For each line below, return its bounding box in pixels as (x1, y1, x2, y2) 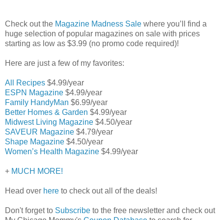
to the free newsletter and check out (90, 206, 215, 215)
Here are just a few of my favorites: (5, 59, 124, 68)
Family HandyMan (5, 98, 69, 107)
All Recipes (5, 79, 45, 87)
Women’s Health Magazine (5, 147, 101, 156)
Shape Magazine (5, 137, 66, 146)
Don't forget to (5, 206, 55, 215)
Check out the (5, 20, 55, 28)
